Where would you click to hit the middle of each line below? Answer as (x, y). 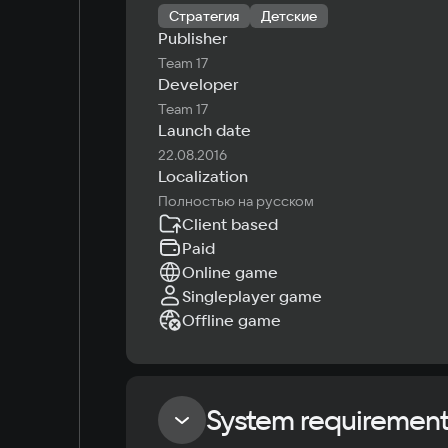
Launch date (204, 130)
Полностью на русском (236, 201)
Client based (230, 224)
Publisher (192, 38)
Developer (198, 84)
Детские (289, 16)
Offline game (231, 320)
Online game (230, 272)
